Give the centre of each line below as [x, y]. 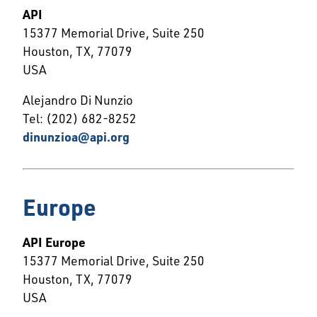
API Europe [54, 242]
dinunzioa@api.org [76, 137]
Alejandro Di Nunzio [78, 100]
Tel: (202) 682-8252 [80, 119]
